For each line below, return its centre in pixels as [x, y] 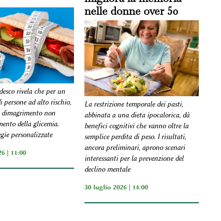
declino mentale [108, 169]
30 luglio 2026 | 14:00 [116, 187]
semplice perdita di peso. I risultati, [135, 137]
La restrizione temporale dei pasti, [134, 104]
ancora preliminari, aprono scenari [135, 147]
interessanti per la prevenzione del [134, 158]
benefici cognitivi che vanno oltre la [137, 126]
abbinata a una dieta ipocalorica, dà [137, 115]
